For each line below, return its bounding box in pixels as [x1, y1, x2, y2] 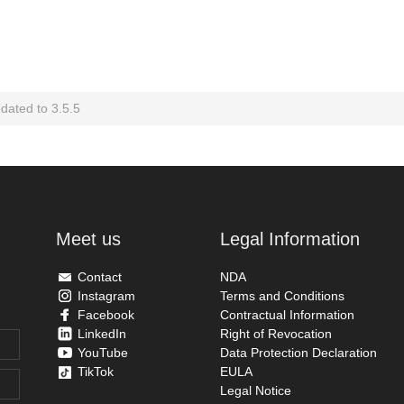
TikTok [78, 364, 115, 379]
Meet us [56, 229, 122, 249]
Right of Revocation [219, 326, 332, 341]
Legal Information [219, 229, 360, 249]
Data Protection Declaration [219, 345, 377, 360]
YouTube [78, 345, 129, 360]
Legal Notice [219, 383, 291, 398]
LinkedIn [78, 326, 127, 341]
